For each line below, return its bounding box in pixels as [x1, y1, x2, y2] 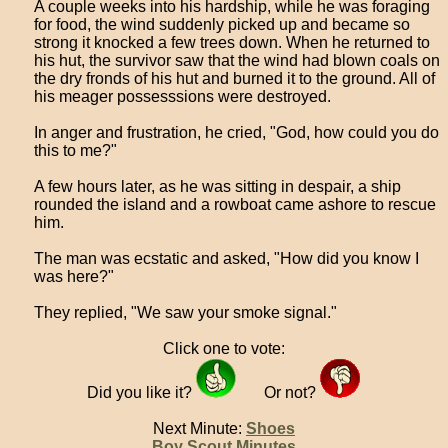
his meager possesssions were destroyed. [34, 88, 332, 105]
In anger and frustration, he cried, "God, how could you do [34, 124, 440, 141]
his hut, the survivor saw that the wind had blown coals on [34, 52, 441, 69]
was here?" [34, 268, 115, 285]
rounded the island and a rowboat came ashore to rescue [34, 196, 437, 213]
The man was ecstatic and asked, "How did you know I [34, 250, 420, 267]
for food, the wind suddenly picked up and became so [34, 16, 411, 33]
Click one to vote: [162, 340, 285, 357]
